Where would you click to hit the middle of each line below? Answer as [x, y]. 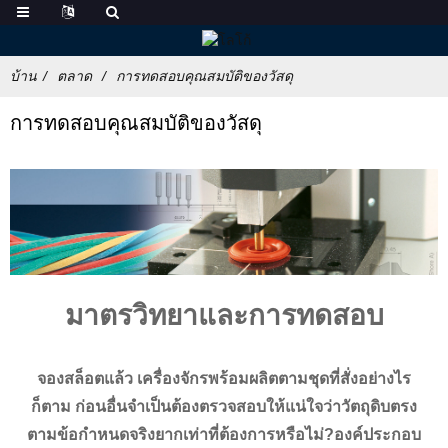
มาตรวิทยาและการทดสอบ [224, 315]
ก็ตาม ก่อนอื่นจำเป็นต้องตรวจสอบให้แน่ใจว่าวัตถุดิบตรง [224, 406]
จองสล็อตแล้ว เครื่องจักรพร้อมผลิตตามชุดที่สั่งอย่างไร [224, 378]
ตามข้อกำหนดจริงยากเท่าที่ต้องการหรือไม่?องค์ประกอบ [224, 434]
